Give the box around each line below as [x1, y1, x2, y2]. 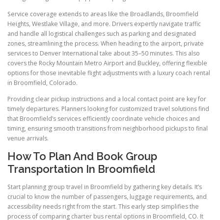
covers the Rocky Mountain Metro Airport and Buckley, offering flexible [7, 59, 207, 68]
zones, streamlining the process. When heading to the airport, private [7, 39, 204, 48]
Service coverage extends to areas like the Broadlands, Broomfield [7, 10, 198, 19]
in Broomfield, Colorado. [7, 79, 78, 87]
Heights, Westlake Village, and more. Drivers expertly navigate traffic [7, 20, 201, 28]
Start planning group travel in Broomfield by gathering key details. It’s [7, 182, 202, 191]
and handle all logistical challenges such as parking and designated [7, 29, 196, 38]
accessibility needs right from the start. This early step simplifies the [7, 202, 199, 211]
